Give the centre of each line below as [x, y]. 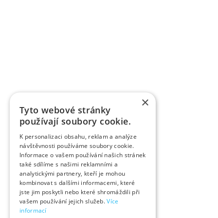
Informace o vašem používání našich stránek [83, 155]
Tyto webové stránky [65, 110]
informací [33, 210]
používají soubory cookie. [75, 121]
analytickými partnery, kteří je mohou [73, 173]
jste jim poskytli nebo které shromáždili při [80, 192]
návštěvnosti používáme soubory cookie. [77, 146]
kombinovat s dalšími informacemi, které [77, 183]
